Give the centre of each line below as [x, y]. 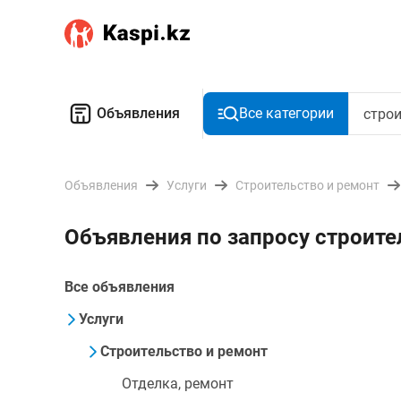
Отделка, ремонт [178, 384]
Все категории [286, 113]
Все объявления [119, 287]
